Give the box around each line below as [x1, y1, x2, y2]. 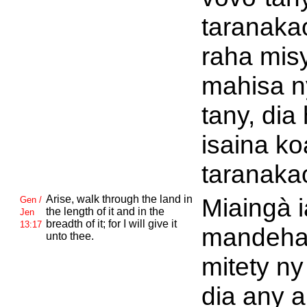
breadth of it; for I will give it [45, 218, 177, 230]
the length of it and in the [45, 206, 164, 217]
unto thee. [45, 230, 94, 242]
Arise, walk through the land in [45, 193, 193, 205]
